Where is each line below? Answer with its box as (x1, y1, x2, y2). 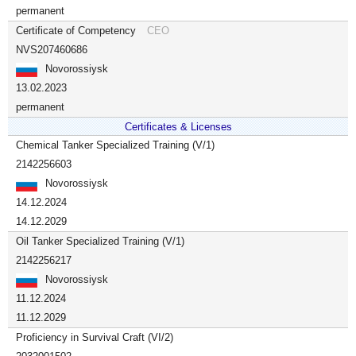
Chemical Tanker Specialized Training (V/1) (16, 139, 215, 151)
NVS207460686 (16, 44, 87, 56)
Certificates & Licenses (124, 121, 232, 133)
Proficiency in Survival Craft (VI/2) (16, 331, 173, 343)
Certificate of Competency (16, 25, 139, 37)
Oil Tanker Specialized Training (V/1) (16, 235, 184, 247)
